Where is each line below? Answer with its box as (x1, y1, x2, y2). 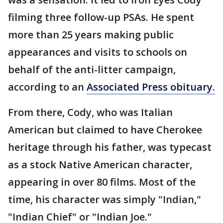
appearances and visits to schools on (8, 45, 187, 59)
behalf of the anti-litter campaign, (8, 63, 176, 77)
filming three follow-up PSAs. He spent (8, 10, 194, 24)
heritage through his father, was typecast (8, 140, 212, 154)
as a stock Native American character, (8, 158, 192, 172)
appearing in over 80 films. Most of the (8, 175, 196, 189)
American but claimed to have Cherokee (8, 123, 202, 137)
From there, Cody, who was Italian (8, 106, 173, 119)
